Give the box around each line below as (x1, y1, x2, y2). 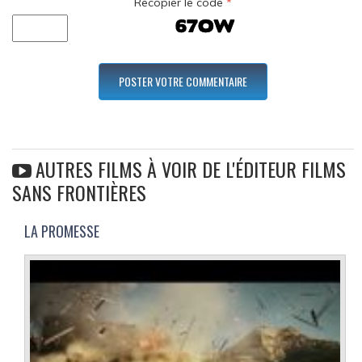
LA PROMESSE (24, 221, 99, 242)
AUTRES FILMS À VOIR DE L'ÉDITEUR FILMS (36, 154, 346, 184)
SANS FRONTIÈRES (12, 178, 146, 208)
